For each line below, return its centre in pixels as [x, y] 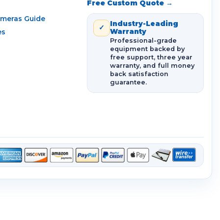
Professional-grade [143, 40]
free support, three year [151, 57]
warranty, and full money [152, 65]
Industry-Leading [144, 23]
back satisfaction [139, 74]
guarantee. [128, 82]
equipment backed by [147, 49]
